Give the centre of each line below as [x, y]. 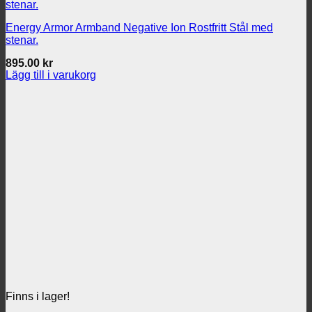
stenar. [22, 40]
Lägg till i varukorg [51, 75]
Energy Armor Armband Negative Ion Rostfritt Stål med [139, 28]
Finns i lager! [38, 296]
